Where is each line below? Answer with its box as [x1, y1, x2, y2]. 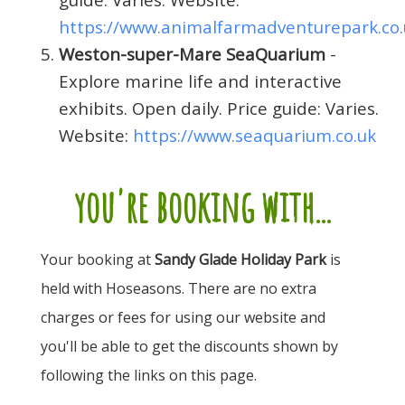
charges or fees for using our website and [41, 306, 325, 327]
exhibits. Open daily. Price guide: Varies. [59, 96, 379, 119]
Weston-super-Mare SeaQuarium [59, 42, 325, 65]
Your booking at [41, 249, 155, 269]
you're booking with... [74, 179, 331, 232]
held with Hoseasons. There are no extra [41, 278, 316, 298]
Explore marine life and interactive [59, 69, 342, 92]
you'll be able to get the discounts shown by [41, 335, 338, 356]
